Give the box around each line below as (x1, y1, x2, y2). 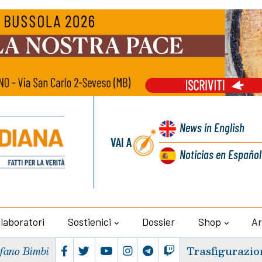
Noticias (179, 147, 213, 162)
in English (201, 120, 244, 135)
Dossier (142, 215, 175, 229)
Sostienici (68, 215, 112, 229)
